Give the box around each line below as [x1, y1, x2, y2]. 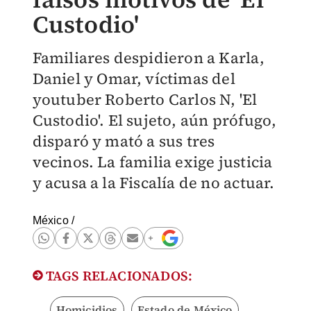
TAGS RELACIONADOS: [42, 267, 193, 285]
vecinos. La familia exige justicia [32, 151, 273, 172]
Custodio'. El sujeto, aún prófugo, [32, 110, 277, 131]
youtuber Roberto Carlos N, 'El [32, 89, 258, 110]
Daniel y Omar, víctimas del [32, 68, 235, 89]
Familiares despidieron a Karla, [32, 47, 264, 68]
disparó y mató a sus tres [32, 131, 215, 151]
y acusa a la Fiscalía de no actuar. [32, 172, 275, 193]
